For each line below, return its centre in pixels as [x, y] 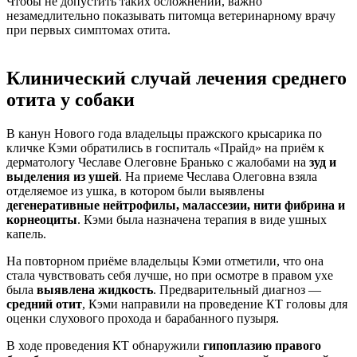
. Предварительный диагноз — [237, 289]
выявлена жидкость [95, 289]
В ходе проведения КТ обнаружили [105, 345]
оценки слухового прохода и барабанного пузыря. [143, 318]
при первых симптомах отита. [88, 30]
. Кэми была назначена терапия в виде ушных [202, 219]
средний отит [44, 304]
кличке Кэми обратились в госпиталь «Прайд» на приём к [165, 147]
